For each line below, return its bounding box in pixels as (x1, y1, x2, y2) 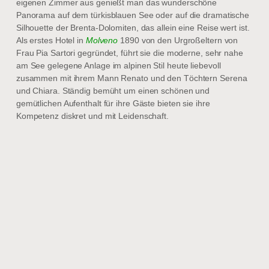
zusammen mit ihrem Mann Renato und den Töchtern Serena (16, 73, 247, 83)
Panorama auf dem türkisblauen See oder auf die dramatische (16, 10, 250, 20)
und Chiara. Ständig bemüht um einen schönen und (16, 85, 210, 95)
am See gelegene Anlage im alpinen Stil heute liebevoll (16, 60, 221, 70)
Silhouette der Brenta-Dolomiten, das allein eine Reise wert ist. (16, 22, 250, 32)
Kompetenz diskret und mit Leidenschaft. (16, 110, 169, 121)
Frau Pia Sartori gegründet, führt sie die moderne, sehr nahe (16, 47, 243, 58)
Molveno (85, 35, 118, 45)
